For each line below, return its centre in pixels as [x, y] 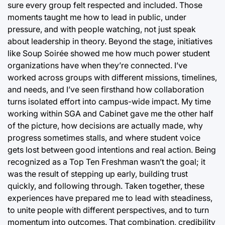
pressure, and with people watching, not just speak [102, 29]
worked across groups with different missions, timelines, [112, 77]
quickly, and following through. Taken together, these [106, 186]
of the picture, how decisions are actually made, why [105, 126]
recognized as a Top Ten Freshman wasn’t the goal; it [106, 162]
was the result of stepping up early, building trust [98, 174]
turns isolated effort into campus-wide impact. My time [109, 101]
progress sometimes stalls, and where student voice [104, 138]
